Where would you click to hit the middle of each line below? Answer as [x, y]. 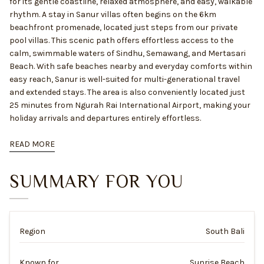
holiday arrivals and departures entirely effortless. [105, 118]
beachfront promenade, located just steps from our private [123, 27]
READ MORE [32, 144]
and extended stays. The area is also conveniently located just [127, 92]
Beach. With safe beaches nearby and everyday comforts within [131, 66]
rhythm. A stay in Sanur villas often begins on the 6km [113, 14]
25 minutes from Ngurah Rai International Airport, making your [130, 105]
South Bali [225, 231]
